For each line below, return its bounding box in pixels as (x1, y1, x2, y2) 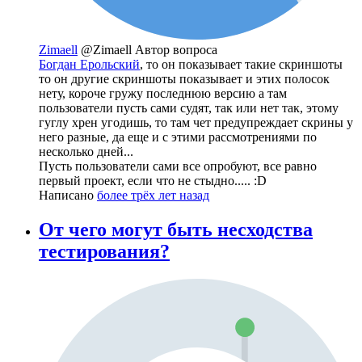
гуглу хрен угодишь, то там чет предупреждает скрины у (39, 115, 353, 129)
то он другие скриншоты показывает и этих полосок (39, 71, 330, 86)
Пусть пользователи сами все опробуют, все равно (39, 158, 317, 173)
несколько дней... (39, 144, 133, 158)
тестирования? (39, 240, 170, 262)
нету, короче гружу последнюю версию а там (39, 86, 287, 100)
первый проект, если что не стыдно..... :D (39, 173, 267, 187)
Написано (39, 187, 97, 202)
